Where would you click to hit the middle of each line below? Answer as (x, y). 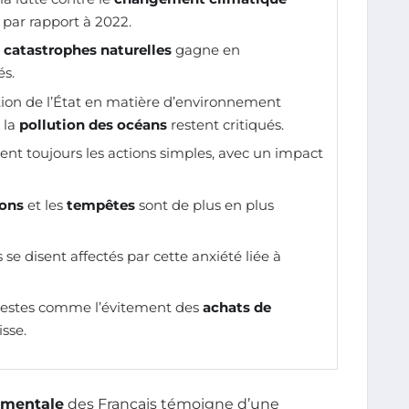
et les (45, 204)
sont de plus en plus (204, 204)
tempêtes (101, 204)
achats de (237, 308)
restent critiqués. (225, 124)
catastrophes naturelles (88, 50)
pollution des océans (93, 124)
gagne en (206, 50)
